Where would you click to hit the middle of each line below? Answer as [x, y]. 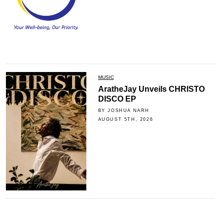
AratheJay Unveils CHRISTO [151, 89]
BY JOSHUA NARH [124, 110]
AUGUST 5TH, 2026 [126, 119]
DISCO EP [117, 99]
